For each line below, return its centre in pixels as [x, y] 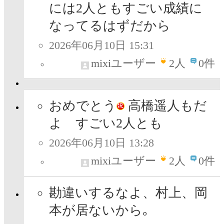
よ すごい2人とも [106, 123]
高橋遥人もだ [166, 106]
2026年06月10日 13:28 [101, 143]
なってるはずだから [110, 26]
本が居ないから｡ [99, 210]
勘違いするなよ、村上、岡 [128, 193]
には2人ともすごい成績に [126, 8]
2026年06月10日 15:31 [101, 45]
